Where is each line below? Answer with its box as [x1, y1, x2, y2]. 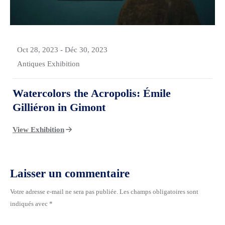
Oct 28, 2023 [17, 46, 58, 54]
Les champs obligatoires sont [120, 188, 198, 196]
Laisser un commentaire [10, 167, 130, 180]
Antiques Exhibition [17, 60, 80, 68]
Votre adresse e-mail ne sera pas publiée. [10, 188, 118, 196]
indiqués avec [10, 200, 49, 208]
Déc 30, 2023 [65, 46, 107, 54]
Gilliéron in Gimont [13, 101, 105, 114]
